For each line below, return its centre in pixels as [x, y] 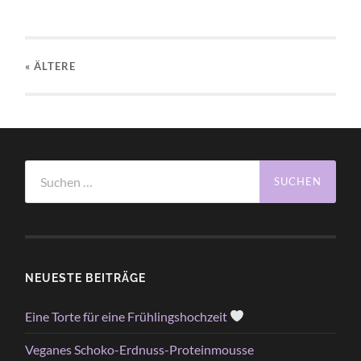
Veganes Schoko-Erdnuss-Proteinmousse [140, 349]
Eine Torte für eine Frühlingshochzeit [128, 316]
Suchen [45, 168]
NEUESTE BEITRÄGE [86, 277]
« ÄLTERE [51, 66]
